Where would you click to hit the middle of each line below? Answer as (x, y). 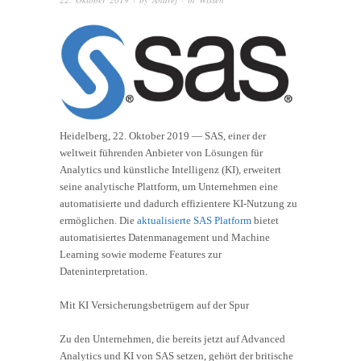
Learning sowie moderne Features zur (141, 255)
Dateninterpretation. (104, 272)
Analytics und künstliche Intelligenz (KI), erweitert (170, 170)
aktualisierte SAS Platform (194, 221)
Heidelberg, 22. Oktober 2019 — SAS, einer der (163, 136)
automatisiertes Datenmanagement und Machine (165, 238)
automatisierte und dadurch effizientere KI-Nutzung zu (178, 204)
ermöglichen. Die (98, 221)
